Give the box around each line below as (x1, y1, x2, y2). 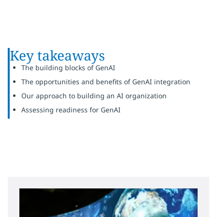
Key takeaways (10, 46, 105, 64)
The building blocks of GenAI (21, 63, 115, 72)
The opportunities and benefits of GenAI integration (21, 77, 190, 86)
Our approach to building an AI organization (21, 91, 167, 100)
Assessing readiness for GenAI (21, 105, 121, 114)
